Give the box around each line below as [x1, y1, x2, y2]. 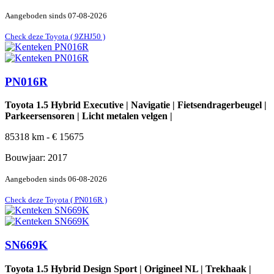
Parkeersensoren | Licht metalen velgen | [5, 111, 172, 122]
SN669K [5, 238, 48, 251]
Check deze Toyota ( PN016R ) [5, 195, 107, 205]
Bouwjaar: [5, 152, 48, 163]
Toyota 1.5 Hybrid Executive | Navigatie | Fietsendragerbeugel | [5, 100, 267, 111]
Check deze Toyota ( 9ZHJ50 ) [5, 31, 105, 41]
